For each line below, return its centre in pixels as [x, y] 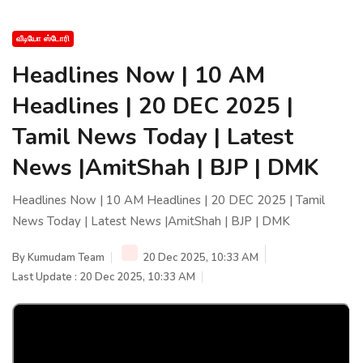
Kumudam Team [66, 257]
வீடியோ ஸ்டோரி [43, 38]
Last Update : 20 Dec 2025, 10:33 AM [104, 277]
